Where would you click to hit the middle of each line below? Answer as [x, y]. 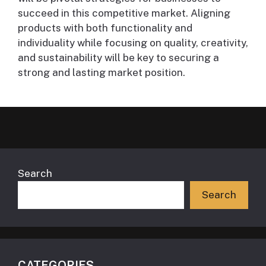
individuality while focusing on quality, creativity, [133, 43]
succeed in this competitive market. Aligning [124, 13]
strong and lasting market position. [102, 73]
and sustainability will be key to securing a [118, 58]
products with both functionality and [105, 28]
